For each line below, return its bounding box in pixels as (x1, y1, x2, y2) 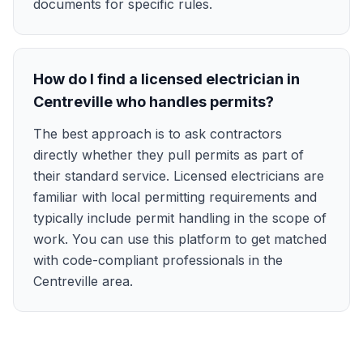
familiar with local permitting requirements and (33, 189, 317, 205)
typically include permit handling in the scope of (33, 210, 327, 226)
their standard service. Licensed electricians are (33, 168, 324, 184)
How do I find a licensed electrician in (33, 70, 300, 88)
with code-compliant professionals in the (33, 252, 283, 268)
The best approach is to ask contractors (33, 126, 282, 142)
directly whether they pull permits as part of (33, 147, 304, 163)
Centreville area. (33, 273, 133, 289)
